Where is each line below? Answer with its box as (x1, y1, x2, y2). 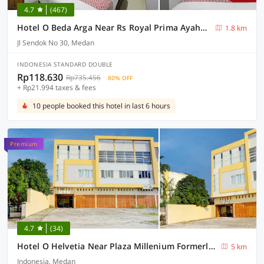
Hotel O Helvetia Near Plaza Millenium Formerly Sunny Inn (208, 240, 215, 252)
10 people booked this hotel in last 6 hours (32, 101, 170, 111)
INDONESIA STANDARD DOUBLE (17, 60, 113, 68)
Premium (10, 140, 38, 148)
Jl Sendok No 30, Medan (17, 38, 94, 48)
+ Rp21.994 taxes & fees (17, 82, 96, 93)
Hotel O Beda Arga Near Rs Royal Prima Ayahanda (200, 22, 207, 33)
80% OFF (108, 74, 133, 82)
